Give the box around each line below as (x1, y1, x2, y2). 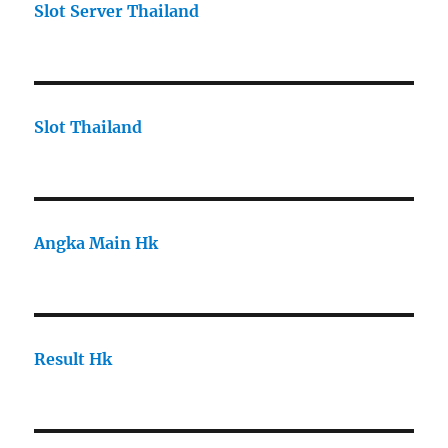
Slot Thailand (34, 117, 143, 138)
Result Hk (34, 349, 113, 370)
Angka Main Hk (34, 233, 159, 254)
